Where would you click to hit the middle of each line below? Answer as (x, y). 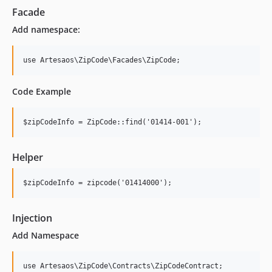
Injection (32, 218)
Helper (28, 157)
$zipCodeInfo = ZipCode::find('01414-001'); (112, 122)
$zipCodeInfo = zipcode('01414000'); (97, 182)
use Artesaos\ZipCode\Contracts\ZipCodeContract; (123, 266)
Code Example (42, 91)
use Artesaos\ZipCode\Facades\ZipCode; (102, 60)
